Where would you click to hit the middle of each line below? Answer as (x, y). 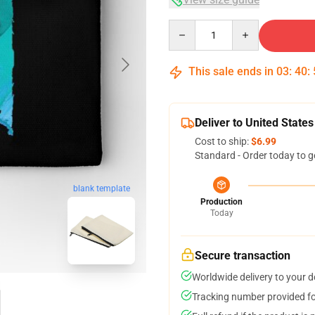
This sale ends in (231, 71)
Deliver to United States (254, 123)
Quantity (187, 26)
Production (221, 202)
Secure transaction (243, 256)
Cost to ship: (223, 141)
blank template (101, 189)
